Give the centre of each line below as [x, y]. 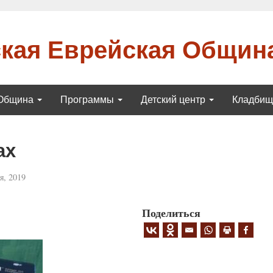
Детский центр [174, 99]
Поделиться [172, 212]
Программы [88, 99]
